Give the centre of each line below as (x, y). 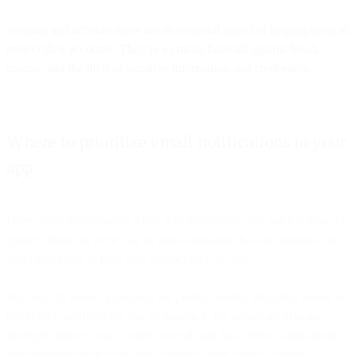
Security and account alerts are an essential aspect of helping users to (178, 29)
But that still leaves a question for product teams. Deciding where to (176, 296)
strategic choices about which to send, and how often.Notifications (172, 335)
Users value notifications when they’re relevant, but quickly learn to (176, 220)
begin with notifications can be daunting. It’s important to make (164, 315)
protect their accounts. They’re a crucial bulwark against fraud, (163, 48)
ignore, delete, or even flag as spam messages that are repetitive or (171, 239)
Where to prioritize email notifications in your (176, 141)
